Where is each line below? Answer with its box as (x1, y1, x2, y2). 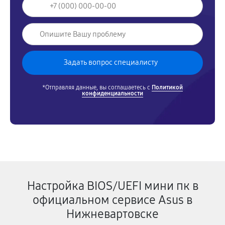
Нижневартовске (66, 207, 159, 221)
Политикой (152, 84, 183, 91)
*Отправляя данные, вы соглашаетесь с (42, 84, 152, 91)
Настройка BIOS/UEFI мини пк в (27, 179, 198, 193)
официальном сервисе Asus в (33, 193, 192, 207)
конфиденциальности (82, 90, 143, 97)
